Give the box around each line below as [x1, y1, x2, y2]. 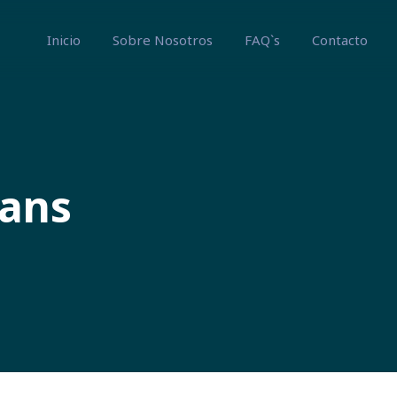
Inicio [46, 31, 81, 49]
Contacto [311, 31, 368, 49]
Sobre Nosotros [112, 31, 213, 49]
